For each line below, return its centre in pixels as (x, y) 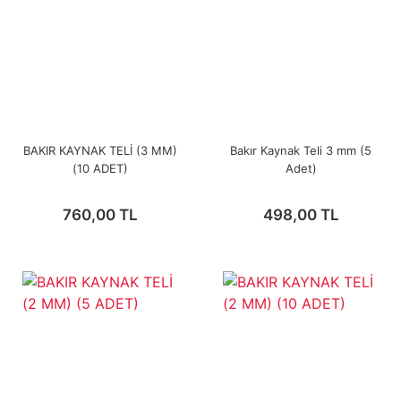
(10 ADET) (100, 168)
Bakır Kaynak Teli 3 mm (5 (301, 150)
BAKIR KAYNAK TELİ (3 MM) (100, 150)
